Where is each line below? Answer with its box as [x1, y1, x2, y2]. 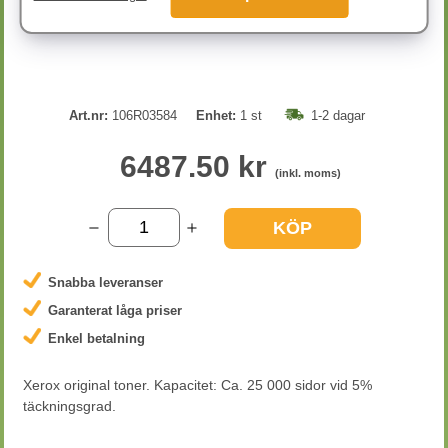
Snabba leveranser [48, 275, 163, 290]
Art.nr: [68, 108, 108, 123]
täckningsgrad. [23, 398, 116, 414]
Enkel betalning [48, 331, 145, 346]
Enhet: [195, 108, 236, 123]
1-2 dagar [310, 108, 365, 123]
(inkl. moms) [274, 167, 341, 179]
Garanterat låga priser [48, 303, 182, 318]
